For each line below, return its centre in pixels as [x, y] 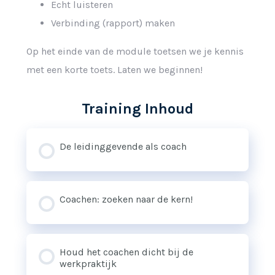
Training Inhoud [137, 108]
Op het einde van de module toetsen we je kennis [135, 51]
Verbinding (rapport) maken [113, 23]
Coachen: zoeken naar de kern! [126, 199]
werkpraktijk [88, 263]
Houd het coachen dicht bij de [126, 252]
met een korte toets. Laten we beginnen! [114, 69]
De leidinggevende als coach [123, 146]
